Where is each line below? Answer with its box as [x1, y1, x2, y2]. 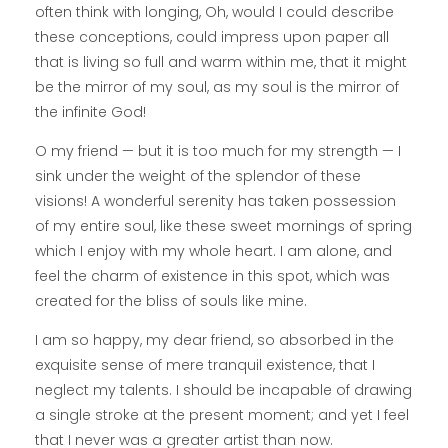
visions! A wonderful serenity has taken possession [35, 191, 396, 212]
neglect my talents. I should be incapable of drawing [35, 380, 412, 401]
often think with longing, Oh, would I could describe [35, 2, 394, 23]
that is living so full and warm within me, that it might [35, 52, 407, 73]
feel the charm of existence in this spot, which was [35, 266, 390, 287]
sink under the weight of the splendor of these [35, 166, 361, 187]
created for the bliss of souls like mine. [35, 291, 307, 312]
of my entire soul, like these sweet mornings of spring [35, 216, 412, 237]
